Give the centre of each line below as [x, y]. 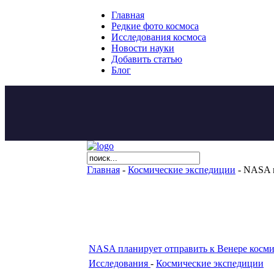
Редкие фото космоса [155, 26]
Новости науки [143, 48]
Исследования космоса [159, 37]
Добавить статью [147, 59]
